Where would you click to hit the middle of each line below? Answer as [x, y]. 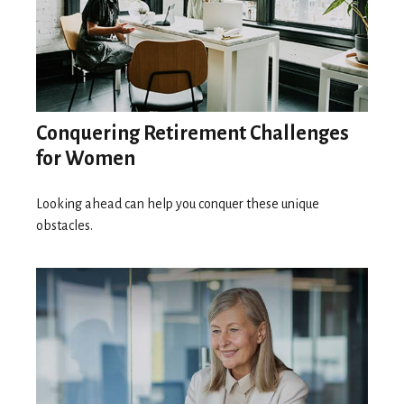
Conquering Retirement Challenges [193, 133]
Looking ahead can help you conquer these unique [178, 203]
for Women [86, 158]
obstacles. [64, 225]
